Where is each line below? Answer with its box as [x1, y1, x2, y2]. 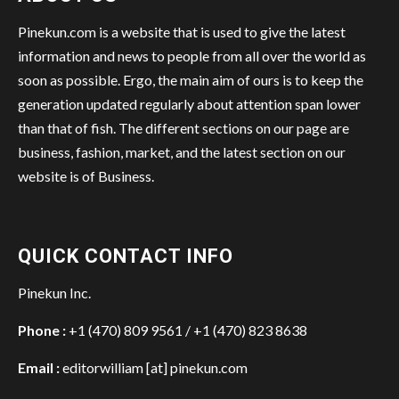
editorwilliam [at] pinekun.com [62, 359, 248, 377]
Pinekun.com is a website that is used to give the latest [18, 23, 346, 41]
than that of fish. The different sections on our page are [18, 119, 349, 137]
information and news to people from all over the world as [18, 47, 366, 65]
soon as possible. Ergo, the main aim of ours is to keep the [18, 71, 363, 89]
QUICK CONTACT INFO [18, 245, 233, 268]
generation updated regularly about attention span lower [18, 95, 361, 113]
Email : [18, 359, 62, 377]
